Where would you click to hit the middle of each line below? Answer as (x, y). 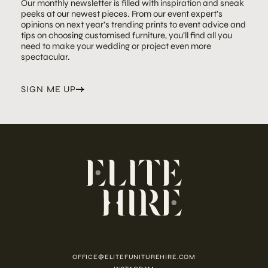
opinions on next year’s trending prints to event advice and (133, 25)
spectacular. (45, 57)
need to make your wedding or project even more (116, 46)
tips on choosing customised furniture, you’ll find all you (127, 36)
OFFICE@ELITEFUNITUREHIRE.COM (134, 257)
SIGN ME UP (49, 89)
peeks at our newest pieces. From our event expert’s (122, 14)
